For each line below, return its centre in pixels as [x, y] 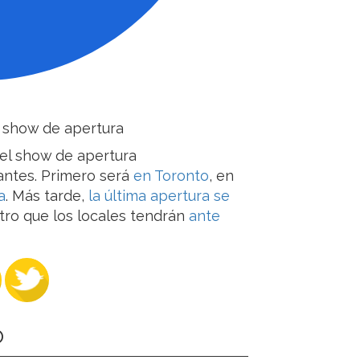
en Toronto [169, 175]
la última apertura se [159, 195]
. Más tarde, [47, 195]
